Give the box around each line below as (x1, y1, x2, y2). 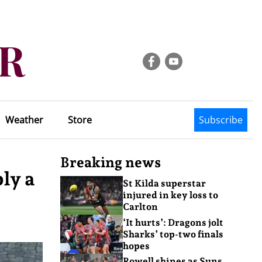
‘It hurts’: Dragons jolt (122, 216, 223, 228)
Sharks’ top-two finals (122, 228, 223, 240)
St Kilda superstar (122, 178, 206, 189)
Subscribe (199, 113, 243, 126)
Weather (5, 113, 43, 126)
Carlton (122, 201, 158, 213)
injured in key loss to (122, 189, 218, 201)
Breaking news (60, 154, 161, 171)
